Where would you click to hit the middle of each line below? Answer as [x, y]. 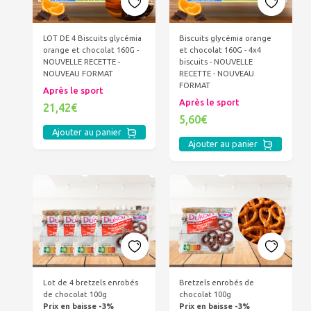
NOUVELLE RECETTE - [81, 61]
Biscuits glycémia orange [226, 38]
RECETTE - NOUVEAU [217, 74]
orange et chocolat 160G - [91, 50]
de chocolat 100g [75, 294]
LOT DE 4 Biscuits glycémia [92, 38]
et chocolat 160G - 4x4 [220, 50]
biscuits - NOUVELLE [216, 62]
